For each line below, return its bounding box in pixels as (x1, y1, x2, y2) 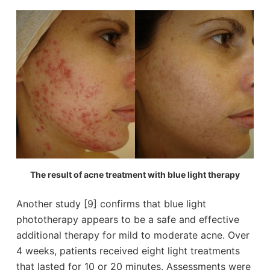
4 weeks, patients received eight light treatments (16, 245, 240, 257)
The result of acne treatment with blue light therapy (30, 169, 240, 180)
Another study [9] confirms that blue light (16, 198, 206, 210)
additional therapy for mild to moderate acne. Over (16, 229, 250, 241)
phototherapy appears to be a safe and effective (16, 213, 239, 225)
